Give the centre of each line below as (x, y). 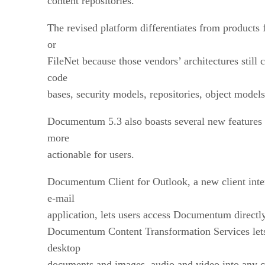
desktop (64, 248)
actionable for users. (91, 154)
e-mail (61, 198)
